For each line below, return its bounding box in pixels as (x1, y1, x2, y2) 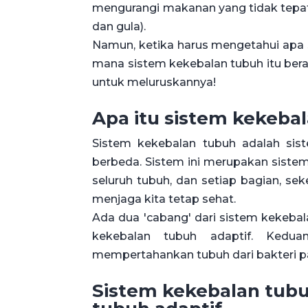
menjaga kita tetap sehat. (92, 192, 236, 206)
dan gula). (92, 20, 146, 34)
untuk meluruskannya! (92, 76, 217, 89)
